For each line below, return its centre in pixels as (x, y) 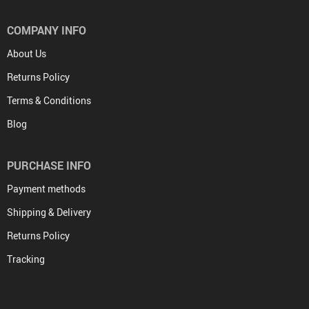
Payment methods (46, 189)
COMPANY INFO (47, 30)
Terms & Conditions (49, 100)
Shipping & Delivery (49, 212)
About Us (27, 53)
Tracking (26, 259)
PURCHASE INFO (49, 166)
